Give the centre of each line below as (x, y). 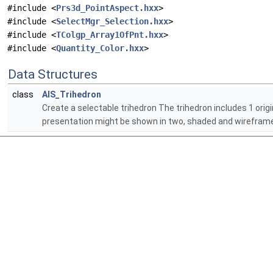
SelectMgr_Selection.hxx (112, 22)
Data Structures (53, 75)
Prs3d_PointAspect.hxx (107, 8)
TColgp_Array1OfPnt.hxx (110, 35)
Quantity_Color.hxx (100, 48)
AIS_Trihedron (72, 95)
